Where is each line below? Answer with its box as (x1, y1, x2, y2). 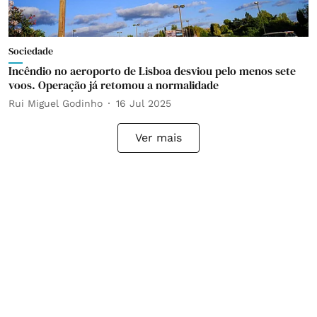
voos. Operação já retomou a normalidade (8, 77, 219, 93)
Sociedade (8, 44, 53, 58)
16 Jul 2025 (116, 97, 171, 109)
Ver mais (135, 131, 182, 144)
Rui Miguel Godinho (8, 97, 103, 109)
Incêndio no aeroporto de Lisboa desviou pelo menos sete (8, 63, 296, 79)
